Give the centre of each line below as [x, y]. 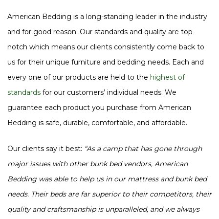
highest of [167, 77]
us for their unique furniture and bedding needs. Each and [106, 62]
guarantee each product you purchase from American [99, 107]
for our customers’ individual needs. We [109, 92]
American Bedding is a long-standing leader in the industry [107, 16]
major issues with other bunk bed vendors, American [98, 164]
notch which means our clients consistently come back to [106, 47]
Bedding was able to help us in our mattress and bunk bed [107, 179]
